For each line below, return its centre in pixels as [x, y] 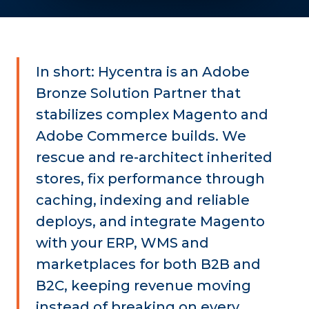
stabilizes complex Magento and [152, 115]
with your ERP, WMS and [122, 243]
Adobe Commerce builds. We [141, 136]
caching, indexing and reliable [143, 200]
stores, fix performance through [150, 179]
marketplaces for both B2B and [148, 265]
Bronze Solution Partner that [138, 93]
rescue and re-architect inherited [154, 158]
